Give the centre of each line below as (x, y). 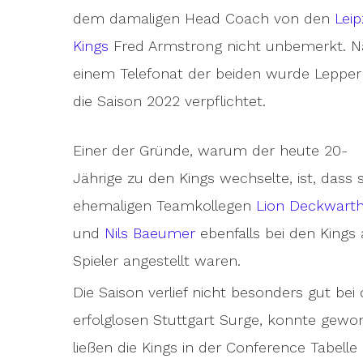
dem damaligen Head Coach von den (204, 18)
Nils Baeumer (150, 233)
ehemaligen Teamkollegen (164, 205)
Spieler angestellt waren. (157, 261)
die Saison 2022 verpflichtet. (169, 101)
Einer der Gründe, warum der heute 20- (210, 150)
